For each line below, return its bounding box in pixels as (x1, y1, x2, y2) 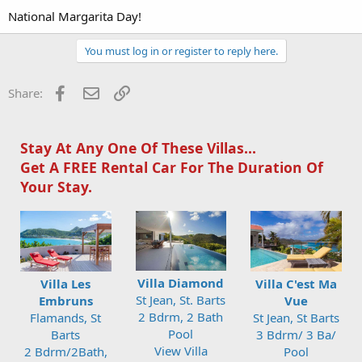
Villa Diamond (137, 274, 225, 291)
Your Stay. (20, 177, 92, 197)
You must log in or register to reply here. (84, 44, 278, 59)
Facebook (69, 83, 124, 100)
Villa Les (40, 275, 91, 292)
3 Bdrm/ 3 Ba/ (256, 326, 337, 343)
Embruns (38, 292, 93, 309)
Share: (8, 85, 43, 102)
